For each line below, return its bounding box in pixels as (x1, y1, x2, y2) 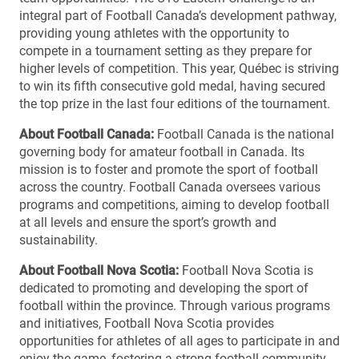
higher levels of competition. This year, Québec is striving (19, 60, 339, 76)
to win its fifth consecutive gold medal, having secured (19, 78, 325, 94)
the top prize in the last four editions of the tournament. (19, 95, 330, 111)
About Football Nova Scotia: (19, 262, 179, 278)
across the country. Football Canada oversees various (19, 179, 321, 195)
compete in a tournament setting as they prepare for (19, 42, 312, 58)
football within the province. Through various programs (19, 297, 330, 313)
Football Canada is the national (154, 126, 334, 142)
